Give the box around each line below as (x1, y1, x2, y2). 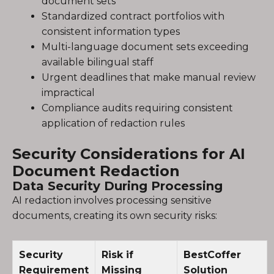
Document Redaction (12, 162, 180, 180)
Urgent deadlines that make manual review (42, 72, 256, 83)
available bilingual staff (42, 56, 154, 68)
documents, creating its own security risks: (12, 210, 217, 221)
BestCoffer (183, 249, 241, 261)
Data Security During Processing (12, 179, 223, 193)
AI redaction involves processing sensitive (12, 194, 212, 206)
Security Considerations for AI (12, 145, 245, 163)
